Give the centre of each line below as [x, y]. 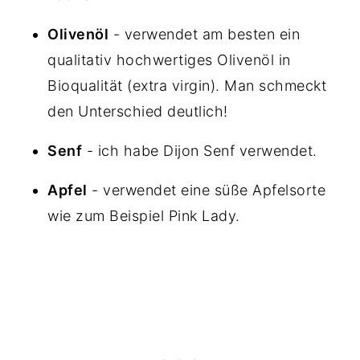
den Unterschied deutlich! [140, 111]
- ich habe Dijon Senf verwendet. [202, 150]
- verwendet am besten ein [205, 34]
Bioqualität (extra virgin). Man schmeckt [187, 85]
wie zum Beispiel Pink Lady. [146, 215]
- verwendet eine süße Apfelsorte [207, 190]
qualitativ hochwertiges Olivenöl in [169, 59]
